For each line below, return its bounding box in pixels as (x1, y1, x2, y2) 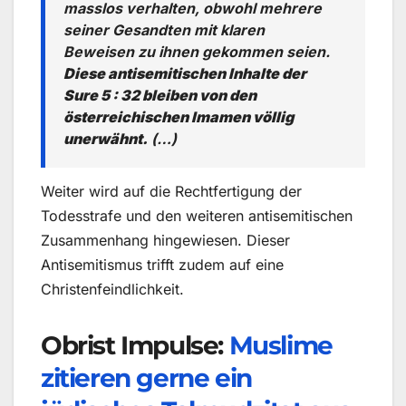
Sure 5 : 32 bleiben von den (63, 85, 256, 104)
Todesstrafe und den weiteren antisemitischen (41, 206, 353, 225)
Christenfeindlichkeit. (41, 279, 184, 298)
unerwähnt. (63, 129, 148, 148)
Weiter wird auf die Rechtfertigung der (41, 181, 302, 200)
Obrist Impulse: (41, 329, 229, 361)
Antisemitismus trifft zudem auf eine (41, 255, 284, 274)
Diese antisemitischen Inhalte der (63, 63, 306, 82)
